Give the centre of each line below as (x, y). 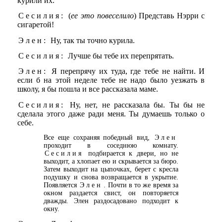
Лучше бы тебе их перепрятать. (120, 55)
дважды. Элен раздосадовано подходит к (111, 201)
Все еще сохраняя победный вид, (99, 137)
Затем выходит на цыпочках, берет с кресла (111, 169)
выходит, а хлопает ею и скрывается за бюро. (111, 161)
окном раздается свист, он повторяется (111, 193)
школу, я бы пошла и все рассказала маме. (87, 89)
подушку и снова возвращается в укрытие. (111, 177)
